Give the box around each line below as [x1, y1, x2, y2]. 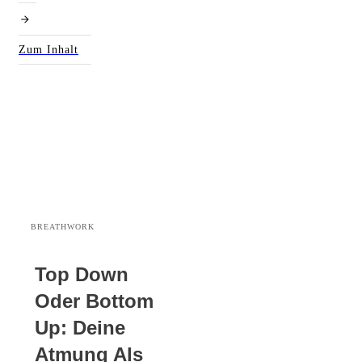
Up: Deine [35, 317, 125, 339]
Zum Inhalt [19, 44, 78, 56]
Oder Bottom [35, 290, 154, 312]
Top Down [35, 263, 128, 285]
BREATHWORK [31, 222, 95, 231]
